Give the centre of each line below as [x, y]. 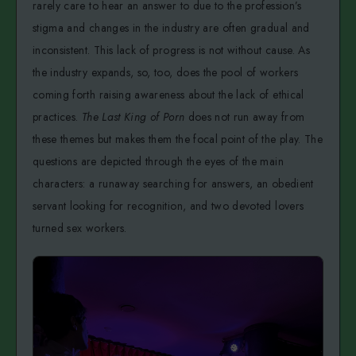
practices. [57, 116]
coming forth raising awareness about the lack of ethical [168, 94]
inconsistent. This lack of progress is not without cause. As [172, 50]
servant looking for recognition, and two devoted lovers [168, 205]
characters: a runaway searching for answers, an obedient [173, 183]
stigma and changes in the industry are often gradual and [171, 27]
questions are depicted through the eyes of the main [158, 161]
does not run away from [245, 116]
